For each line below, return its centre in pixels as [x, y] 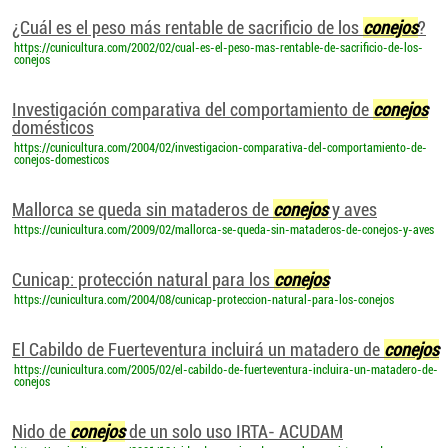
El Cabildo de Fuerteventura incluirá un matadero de [198, 349]
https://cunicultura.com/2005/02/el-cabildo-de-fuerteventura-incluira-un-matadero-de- [226, 370]
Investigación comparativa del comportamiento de [192, 109]
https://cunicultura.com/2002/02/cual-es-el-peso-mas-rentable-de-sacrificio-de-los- [218, 48]
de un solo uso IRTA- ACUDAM [234, 431]
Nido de [41, 431]
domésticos [53, 127]
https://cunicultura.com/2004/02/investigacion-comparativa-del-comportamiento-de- [220, 148]
